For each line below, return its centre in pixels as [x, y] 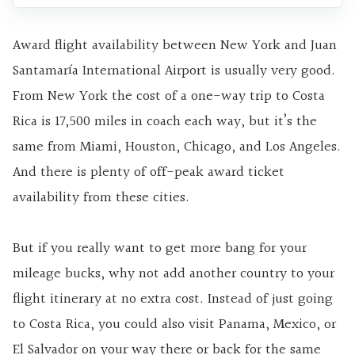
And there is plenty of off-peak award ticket [149, 172]
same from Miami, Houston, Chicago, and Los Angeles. [177, 147]
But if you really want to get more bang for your [160, 248]
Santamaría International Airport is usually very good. [174, 71]
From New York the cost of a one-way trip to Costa [169, 96]
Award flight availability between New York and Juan [175, 45]
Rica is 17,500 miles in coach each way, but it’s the [165, 121]
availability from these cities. [105, 197]
